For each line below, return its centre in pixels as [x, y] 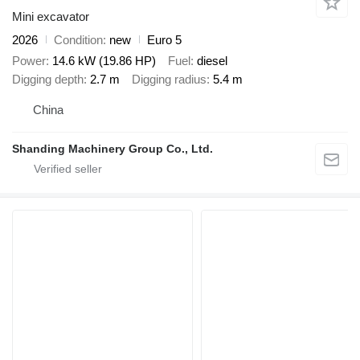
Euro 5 [164, 39]
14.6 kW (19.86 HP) [104, 61]
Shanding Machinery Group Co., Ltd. [112, 148]
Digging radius [169, 80]
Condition [78, 39]
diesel [212, 61]
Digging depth [48, 80]
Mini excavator [51, 16]
